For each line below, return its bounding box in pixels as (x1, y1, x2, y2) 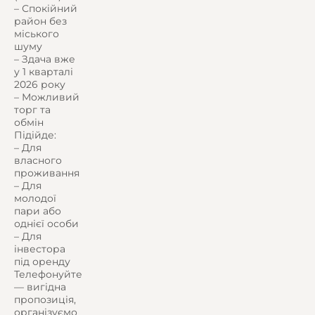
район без (14, 15, 67, 28)
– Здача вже (14, 53, 75, 66)
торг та (14, 103, 51, 117)
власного (14, 154, 62, 167)
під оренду (14, 255, 70, 269)
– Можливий (14, 91, 79, 104)
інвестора (14, 243, 65, 256)
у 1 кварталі (14, 65, 73, 79)
